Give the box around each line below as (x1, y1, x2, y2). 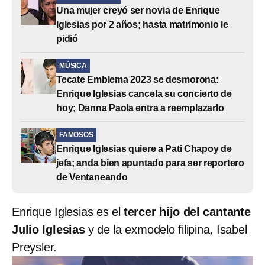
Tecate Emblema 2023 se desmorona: (56, 74, 219, 85)
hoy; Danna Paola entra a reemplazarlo (56, 102, 224, 113)
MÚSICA (59, 61, 87, 70)
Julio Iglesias (12, 222, 85, 236)
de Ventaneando (56, 172, 128, 182)
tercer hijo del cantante (123, 205, 251, 218)
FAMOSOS (59, 130, 93, 139)
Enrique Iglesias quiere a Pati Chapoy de (56, 143, 232, 154)
